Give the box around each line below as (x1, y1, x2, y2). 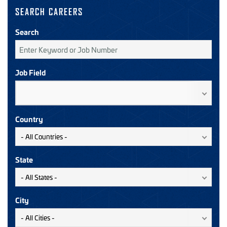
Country (15, 113, 43, 125)
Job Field (15, 67, 46, 78)
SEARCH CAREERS (15, 7, 83, 17)
